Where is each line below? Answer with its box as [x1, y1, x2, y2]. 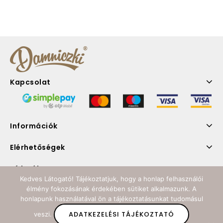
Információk [10, 121, 58, 131]
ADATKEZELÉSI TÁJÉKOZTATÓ [69, 210, 174, 219]
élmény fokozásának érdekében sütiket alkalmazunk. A [26, 185, 197, 193]
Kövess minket [10, 185, 66, 196]
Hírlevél [10, 164, 39, 174]
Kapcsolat [10, 77, 51, 88]
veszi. [34, 210, 54, 218]
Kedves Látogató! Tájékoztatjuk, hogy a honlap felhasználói [20, 175, 203, 183]
